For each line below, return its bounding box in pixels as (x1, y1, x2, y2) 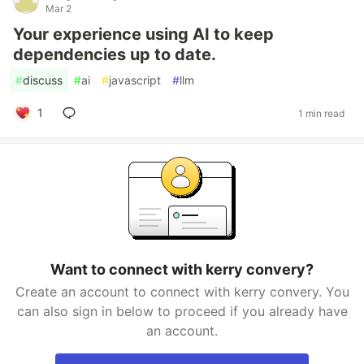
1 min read (298, 106, 344, 119)
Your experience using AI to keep (13, 24, 274, 44)
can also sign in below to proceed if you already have (16, 303, 348, 319)
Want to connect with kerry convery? (50, 261, 314, 278)
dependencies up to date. (13, 45, 216, 64)
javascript (109, 73, 161, 87)
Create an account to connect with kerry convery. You (15, 284, 349, 300)
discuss (23, 73, 63, 87)
